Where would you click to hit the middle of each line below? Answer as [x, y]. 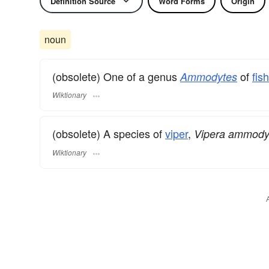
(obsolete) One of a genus [116, 76]
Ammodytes [209, 77]
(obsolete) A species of [109, 134]
